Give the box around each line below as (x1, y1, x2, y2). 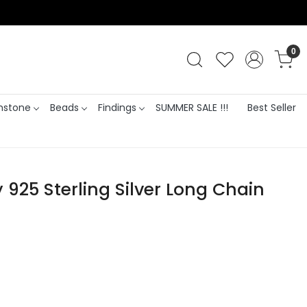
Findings (97, 100, 136, 114)
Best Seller (247, 100, 296, 114)
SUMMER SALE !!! (155, 100, 228, 114)
